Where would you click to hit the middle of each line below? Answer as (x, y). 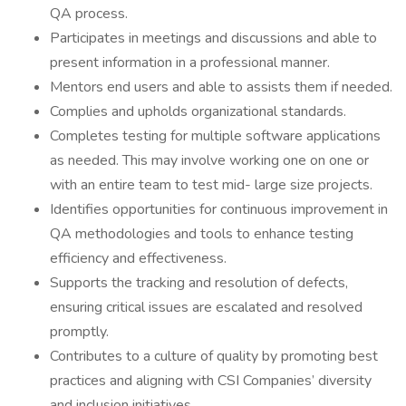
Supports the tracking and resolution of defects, (199, 283)
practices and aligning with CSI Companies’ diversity (211, 381)
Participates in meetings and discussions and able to (213, 38)
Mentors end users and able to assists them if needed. (221, 87)
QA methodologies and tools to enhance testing (202, 234)
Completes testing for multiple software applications (215, 136)
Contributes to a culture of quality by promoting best (214, 356)
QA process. (89, 14)
